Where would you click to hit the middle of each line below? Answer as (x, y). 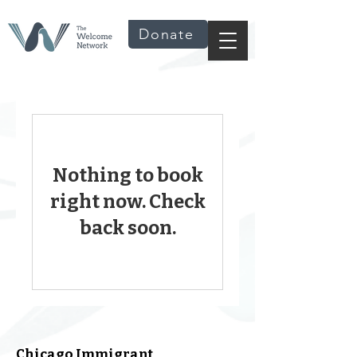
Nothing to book (127, 175)
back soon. (127, 228)
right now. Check (127, 202)
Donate (167, 34)
